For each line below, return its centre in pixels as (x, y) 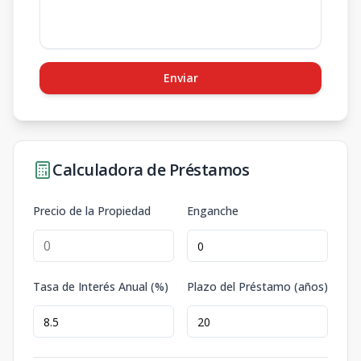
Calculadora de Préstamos (151, 170)
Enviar (180, 78)
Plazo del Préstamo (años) (257, 286)
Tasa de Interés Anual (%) (101, 286)
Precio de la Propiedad (92, 211)
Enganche (213, 211)
